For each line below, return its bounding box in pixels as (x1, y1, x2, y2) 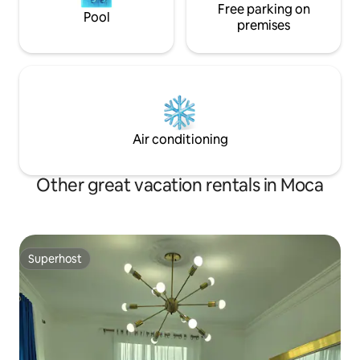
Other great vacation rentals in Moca (36, 174, 324, 198)
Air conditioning (132, 131, 228, 149)
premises (237, 17, 290, 35)
